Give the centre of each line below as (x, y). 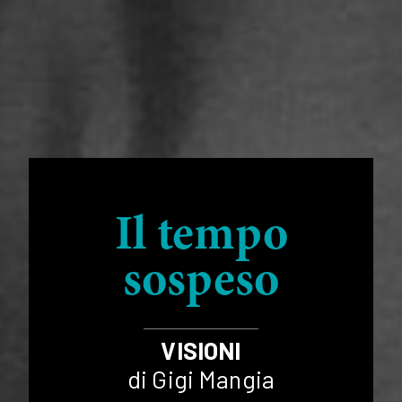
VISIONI (201, 350)
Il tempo (201, 237)
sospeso (201, 283)
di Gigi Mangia (201, 378)
